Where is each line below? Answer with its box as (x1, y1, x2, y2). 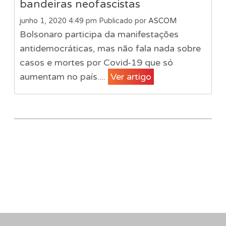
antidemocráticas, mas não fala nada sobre (19, 42, 201, 54)
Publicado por (98, 16, 148, 25)
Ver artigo (110, 71, 151, 82)
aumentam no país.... (19, 71, 108, 82)
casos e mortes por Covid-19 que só (19, 56, 173, 68)
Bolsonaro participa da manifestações (19, 28, 179, 40)
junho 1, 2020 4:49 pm (19, 16, 97, 25)
